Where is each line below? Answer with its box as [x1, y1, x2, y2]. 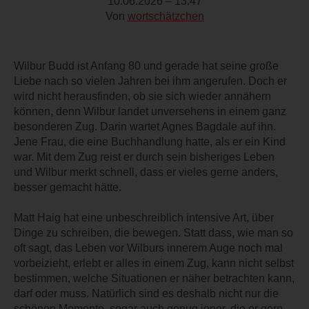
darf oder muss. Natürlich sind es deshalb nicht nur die [14, 287, 279, 299]
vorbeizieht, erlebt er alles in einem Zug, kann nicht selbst [14, 257, 294, 269]
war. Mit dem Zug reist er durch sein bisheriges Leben [14, 150, 275, 163]
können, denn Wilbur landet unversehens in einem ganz [14, 105, 286, 117]
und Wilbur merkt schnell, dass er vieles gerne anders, [14, 166, 278, 178]
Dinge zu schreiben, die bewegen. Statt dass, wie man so [14, 226, 293, 239]
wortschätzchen [127, 10, 204, 22]
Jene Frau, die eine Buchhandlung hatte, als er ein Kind [14, 135, 286, 148]
